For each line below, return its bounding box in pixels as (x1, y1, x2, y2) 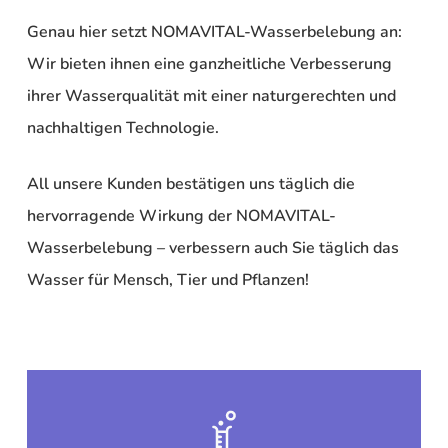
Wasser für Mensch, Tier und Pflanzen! (26, 269, 309, 292)
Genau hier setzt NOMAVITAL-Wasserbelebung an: (26, 21, 402, 44)
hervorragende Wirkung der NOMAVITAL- (26, 205, 336, 228)
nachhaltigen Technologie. (26, 117, 219, 140)
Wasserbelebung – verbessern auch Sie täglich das (26, 237, 399, 260)
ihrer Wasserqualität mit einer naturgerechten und (26, 85, 396, 108)
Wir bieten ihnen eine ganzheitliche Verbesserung (26, 53, 392, 76)
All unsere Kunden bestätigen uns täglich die (26, 173, 355, 196)
